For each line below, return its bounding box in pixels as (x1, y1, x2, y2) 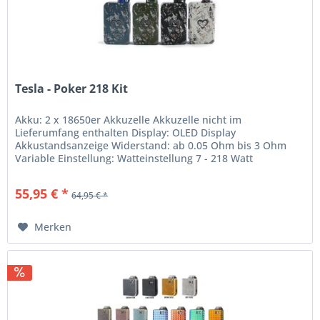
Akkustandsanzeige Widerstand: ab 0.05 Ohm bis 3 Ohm (15, 139, 287, 153)
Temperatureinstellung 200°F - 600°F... (15, 164, 200, 179)
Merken (34, 220, 72, 234)
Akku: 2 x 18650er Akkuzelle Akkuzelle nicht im (15, 113, 242, 127)
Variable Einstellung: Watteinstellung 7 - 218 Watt (15, 151, 254, 166)
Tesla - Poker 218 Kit (15, 81, 129, 97)
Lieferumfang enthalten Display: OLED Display (15, 126, 236, 140)
